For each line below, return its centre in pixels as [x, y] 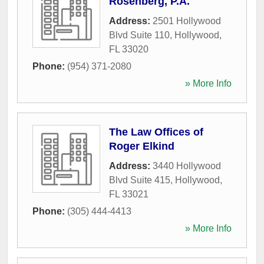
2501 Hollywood [187, 21]
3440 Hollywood [187, 166]
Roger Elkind [142, 146]
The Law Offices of [156, 132]
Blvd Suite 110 [139, 35]
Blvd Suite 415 [140, 180]
